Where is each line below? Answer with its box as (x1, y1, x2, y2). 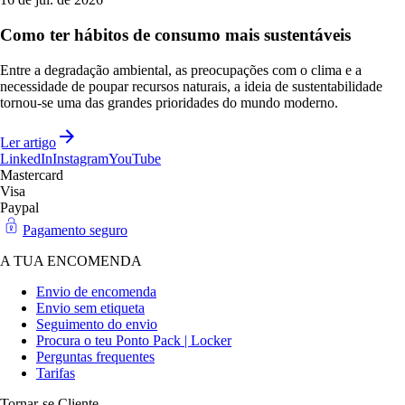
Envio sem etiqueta (36, 299, 145, 316)
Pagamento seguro (23, 221, 127, 238)
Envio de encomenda (36, 283, 156, 299)
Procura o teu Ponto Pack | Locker (36, 332, 231, 348)
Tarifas (36, 364, 75, 381)
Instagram (52, 150, 108, 166)
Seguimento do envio (36, 316, 157, 332)
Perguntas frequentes (36, 348, 155, 364)
